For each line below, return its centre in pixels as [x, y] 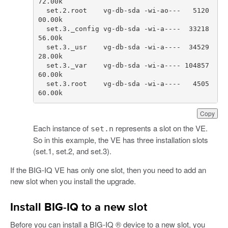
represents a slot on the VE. [160, 128]
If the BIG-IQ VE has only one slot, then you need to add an [108, 169]
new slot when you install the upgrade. [73, 181]
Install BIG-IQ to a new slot [79, 207]
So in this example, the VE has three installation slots [120, 139]
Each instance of [62, 128]
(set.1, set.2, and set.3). [72, 151]
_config [85, 29]
